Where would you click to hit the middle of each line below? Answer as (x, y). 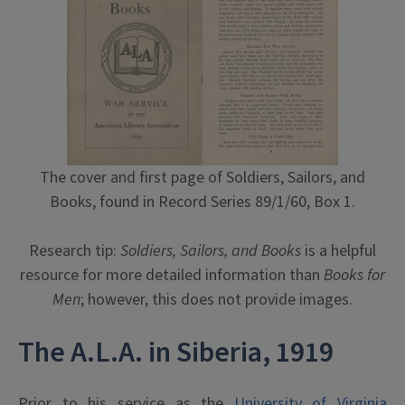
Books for (354, 275)
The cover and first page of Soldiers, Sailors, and (202, 177)
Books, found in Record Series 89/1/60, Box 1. (202, 202)
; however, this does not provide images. (217, 299)
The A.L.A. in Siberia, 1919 (176, 352)
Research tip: (75, 250)
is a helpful (339, 250)
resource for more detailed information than (172, 275)
